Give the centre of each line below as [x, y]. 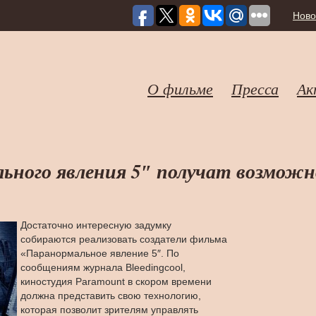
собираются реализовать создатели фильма [124, 239]
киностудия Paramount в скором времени [116, 281]
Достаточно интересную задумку [96, 225]
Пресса [255, 88]
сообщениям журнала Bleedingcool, [103, 267]
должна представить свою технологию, [111, 296]
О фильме [180, 88]
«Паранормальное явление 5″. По [100, 253]
